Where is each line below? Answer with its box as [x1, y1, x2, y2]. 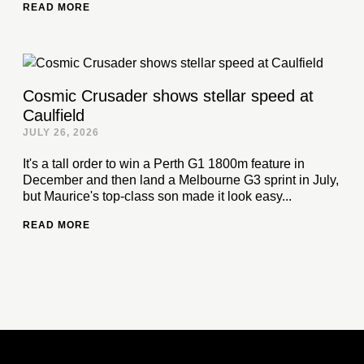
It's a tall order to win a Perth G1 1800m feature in [23, 157, 305, 171]
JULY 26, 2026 [23, 127, 99, 138]
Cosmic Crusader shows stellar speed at [23, 87, 314, 105]
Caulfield [23, 106, 84, 124]
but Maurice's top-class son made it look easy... [23, 189, 292, 203]
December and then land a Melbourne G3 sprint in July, [23, 173, 339, 187]
